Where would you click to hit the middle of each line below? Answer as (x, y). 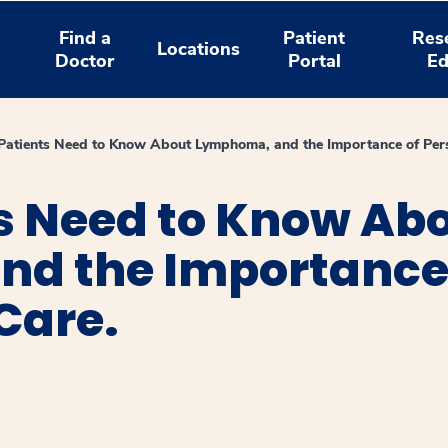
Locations (199, 49)
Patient (314, 37)
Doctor (85, 60)
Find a (84, 37)
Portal (314, 60)
